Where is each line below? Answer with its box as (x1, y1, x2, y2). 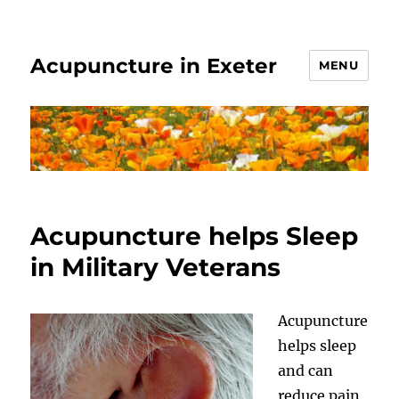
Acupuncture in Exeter (30, 53, 278, 78)
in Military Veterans (30, 251, 281, 282)
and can (278, 361, 334, 379)
